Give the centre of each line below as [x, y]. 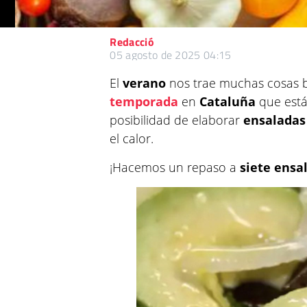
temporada [144, 101]
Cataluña [228, 101]
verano [145, 83]
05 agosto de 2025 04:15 [171, 55]
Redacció [132, 42]
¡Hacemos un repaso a [175, 167]
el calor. [132, 138]
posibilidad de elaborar [177, 120]
